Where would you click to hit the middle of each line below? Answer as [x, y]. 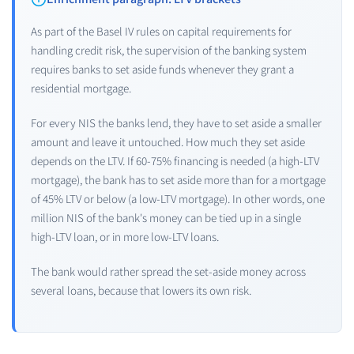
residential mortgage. [81, 88]
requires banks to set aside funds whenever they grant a [162, 69]
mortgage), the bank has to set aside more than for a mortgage [178, 179]
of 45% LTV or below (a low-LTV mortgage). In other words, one [178, 198]
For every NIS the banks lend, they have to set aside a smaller [176, 122]
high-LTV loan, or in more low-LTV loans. [125, 236]
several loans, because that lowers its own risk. [141, 290]
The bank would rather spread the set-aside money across [168, 271]
